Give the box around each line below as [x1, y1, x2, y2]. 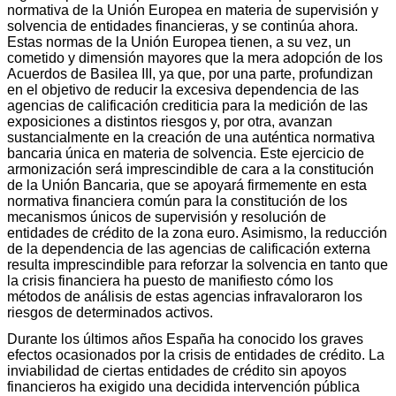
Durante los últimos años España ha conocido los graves [7, 331, 363, 346]
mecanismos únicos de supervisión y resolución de [7, 209, 326, 225]
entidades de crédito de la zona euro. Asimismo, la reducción [7, 225, 387, 240]
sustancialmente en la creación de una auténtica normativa [7, 129, 375, 145]
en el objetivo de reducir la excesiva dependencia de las [7, 81, 359, 97]
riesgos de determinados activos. [7, 304, 213, 320]
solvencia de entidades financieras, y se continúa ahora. [7, 18, 358, 34]
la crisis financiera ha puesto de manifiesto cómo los [7, 272, 333, 288]
